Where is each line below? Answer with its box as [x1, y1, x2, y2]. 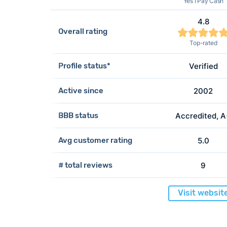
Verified [188, 61, 218, 71]
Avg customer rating [58, 135, 132, 145]
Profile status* [58, 61, 110, 70]
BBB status [58, 110, 98, 120]
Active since [58, 86, 103, 95]
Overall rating [58, 27, 107, 36]
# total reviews [58, 160, 112, 170]
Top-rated [190, 39, 217, 47]
